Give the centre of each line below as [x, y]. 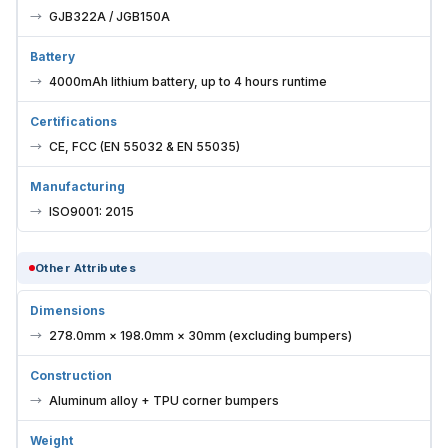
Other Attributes [86, 268]
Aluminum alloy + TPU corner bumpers [164, 401]
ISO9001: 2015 [91, 212]
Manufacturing [77, 187]
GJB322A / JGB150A [109, 17]
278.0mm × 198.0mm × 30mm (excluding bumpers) [200, 336]
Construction [71, 376]
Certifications [73, 122]
